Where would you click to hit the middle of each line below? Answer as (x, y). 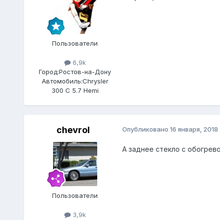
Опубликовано (146, 129)
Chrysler (95, 81)
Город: (49, 72)
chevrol (73, 130)
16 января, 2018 (194, 129)
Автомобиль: (62, 81)
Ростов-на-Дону (85, 72)
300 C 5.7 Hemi (75, 91)
